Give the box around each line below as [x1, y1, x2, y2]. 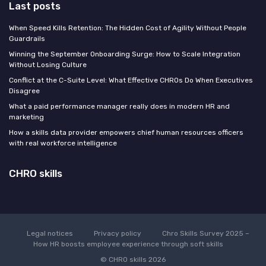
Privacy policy [93, 229, 141, 238]
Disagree [9, 87, 40, 96]
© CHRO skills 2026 [100, 255, 166, 264]
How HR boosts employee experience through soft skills [33, 240, 223, 249]
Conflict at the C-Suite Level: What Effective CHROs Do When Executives [9, 76, 253, 85]
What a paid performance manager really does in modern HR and [9, 102, 230, 111]
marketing [9, 113, 44, 122]
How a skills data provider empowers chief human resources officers [9, 128, 243, 137]
